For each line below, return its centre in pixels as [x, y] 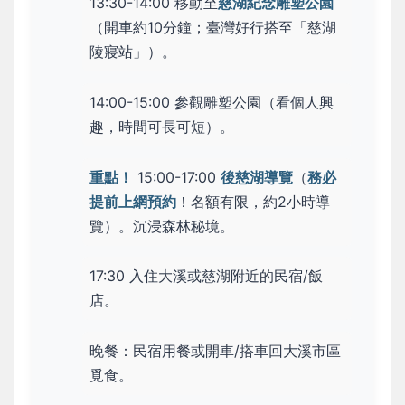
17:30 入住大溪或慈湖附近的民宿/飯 [206, 276]
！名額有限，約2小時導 [253, 201]
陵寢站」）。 [133, 52]
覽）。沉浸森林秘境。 [162, 226]
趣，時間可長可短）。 [162, 126]
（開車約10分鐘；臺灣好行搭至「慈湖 [213, 28]
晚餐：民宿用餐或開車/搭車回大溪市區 [215, 351]
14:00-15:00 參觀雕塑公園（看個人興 [212, 102]
